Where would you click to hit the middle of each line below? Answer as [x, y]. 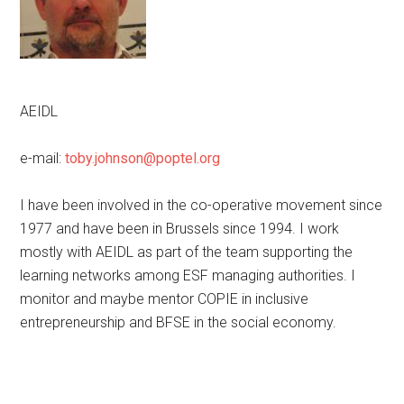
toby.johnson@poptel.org [143, 158]
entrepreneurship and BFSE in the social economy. [179, 322]
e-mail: [43, 158]
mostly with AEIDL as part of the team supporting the [187, 252]
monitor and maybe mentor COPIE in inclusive [165, 299]
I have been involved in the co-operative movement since [202, 205]
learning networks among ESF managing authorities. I [188, 275]
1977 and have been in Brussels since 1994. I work [180, 229]
